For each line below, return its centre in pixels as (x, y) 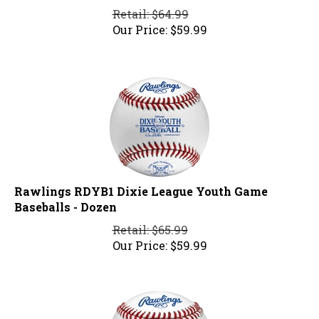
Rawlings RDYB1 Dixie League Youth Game (141, 185)
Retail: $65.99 (150, 224)
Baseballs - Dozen (66, 201)
